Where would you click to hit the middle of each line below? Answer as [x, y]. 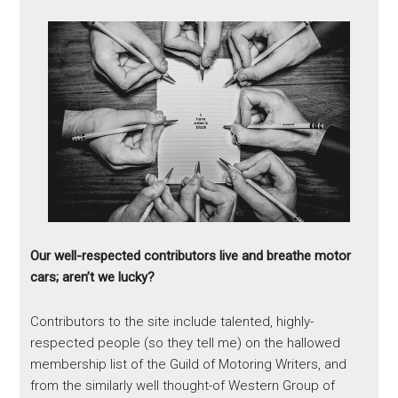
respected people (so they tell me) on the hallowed [186, 343]
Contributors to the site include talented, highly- [172, 322]
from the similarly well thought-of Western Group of [183, 386]
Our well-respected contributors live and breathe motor [191, 256]
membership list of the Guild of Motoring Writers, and [189, 365]
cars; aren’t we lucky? [93, 278]
